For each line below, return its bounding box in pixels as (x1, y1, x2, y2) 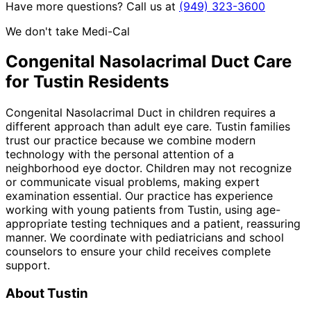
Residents (84, 72, 169, 92)
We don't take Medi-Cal (6, 24, 130, 38)
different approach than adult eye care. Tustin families (6, 119, 290, 134)
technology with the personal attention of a (6, 147, 234, 162)
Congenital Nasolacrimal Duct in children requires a (6, 106, 276, 120)
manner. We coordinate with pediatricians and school (6, 230, 284, 245)
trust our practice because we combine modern (6, 133, 255, 148)
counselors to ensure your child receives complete (6, 244, 271, 259)
